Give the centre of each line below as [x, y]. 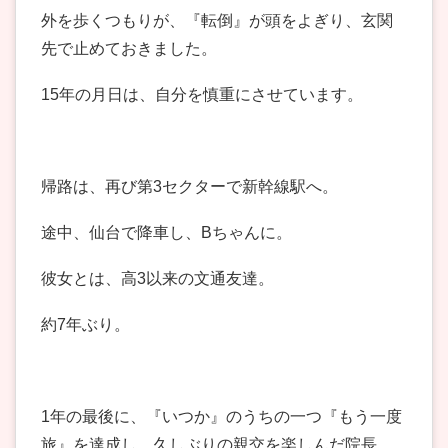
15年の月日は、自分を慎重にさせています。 [202, 95]
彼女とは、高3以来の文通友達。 [157, 279]
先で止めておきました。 [129, 49]
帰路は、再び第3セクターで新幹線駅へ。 [189, 187]
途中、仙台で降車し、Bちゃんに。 [166, 233]
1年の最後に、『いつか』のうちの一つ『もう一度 [221, 417]
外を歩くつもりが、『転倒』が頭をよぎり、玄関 [217, 21]
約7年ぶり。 [85, 325]
